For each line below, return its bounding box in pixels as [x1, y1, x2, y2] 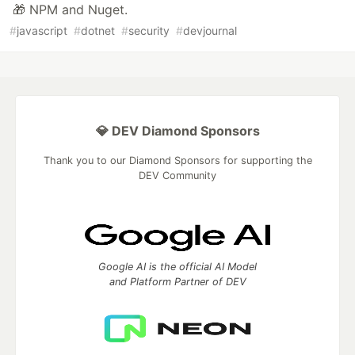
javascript [17, 24, 67, 38]
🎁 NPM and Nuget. [13, 2, 128, 18]
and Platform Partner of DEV [109, 276, 246, 288]
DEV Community [139, 170, 216, 182]
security [128, 24, 170, 38]
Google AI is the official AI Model [98, 261, 257, 273]
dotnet [81, 24, 115, 38]
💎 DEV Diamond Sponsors [95, 123, 260, 139]
